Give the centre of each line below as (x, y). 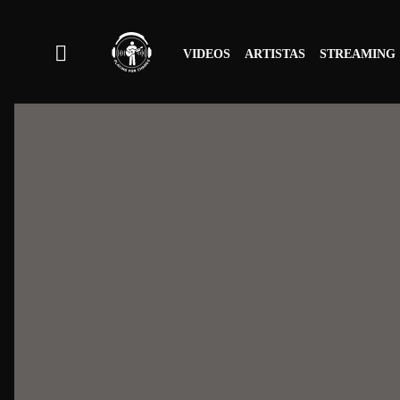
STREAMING (358, 54)
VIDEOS (207, 54)
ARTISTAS (275, 54)
